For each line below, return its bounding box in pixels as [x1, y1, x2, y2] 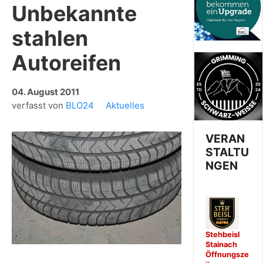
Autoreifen [12, 49, 121, 76]
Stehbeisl [205, 230, 240, 239]
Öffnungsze [205, 249, 249, 259]
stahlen [12, 25, 88, 51]
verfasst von [12, 99, 66, 111]
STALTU [205, 145, 249, 159]
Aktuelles [106, 99, 144, 111]
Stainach [205, 240, 238, 249]
